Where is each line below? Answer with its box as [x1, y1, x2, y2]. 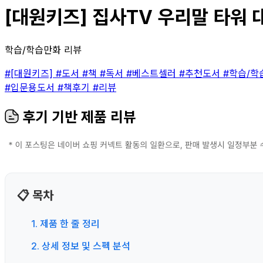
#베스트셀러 [126, 67, 179, 79]
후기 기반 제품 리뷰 [19, 108, 136, 126]
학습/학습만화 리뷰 [5, 43, 82, 56]
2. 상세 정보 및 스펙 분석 [31, 240, 130, 252]
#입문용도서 [5, 81, 58, 93]
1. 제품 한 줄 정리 [31, 217, 100, 230]
